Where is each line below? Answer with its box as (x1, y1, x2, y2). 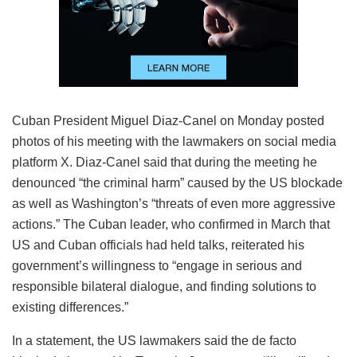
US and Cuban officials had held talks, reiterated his (12, 237, 304, 252)
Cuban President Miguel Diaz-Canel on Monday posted (12, 113, 324, 127)
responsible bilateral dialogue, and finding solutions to (12, 279, 316, 293)
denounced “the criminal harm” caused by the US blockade (12, 175, 343, 190)
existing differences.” (12, 300, 128, 314)
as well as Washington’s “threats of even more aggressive (12, 196, 335, 210)
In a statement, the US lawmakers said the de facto (12, 333, 296, 347)
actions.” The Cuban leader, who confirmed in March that (12, 217, 330, 231)
